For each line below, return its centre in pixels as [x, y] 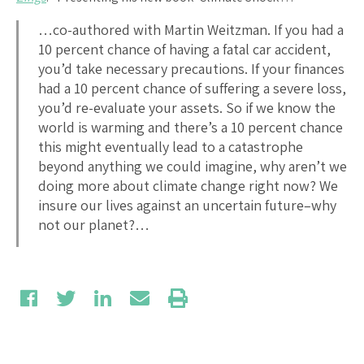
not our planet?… [94, 224]
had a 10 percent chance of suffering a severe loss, [192, 88]
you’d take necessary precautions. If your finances [191, 68]
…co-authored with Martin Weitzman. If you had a [191, 29]
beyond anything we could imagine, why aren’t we [193, 166]
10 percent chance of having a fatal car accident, [184, 49]
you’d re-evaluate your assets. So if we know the [187, 107]
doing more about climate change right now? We [188, 185]
